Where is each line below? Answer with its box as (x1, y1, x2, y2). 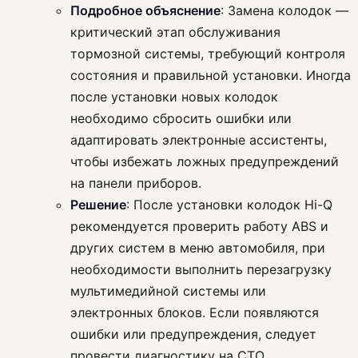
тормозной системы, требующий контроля (70, 46, 345, 62)
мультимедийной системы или (70, 283, 266, 300)
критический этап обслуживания (70, 24, 280, 41)
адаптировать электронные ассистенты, (70, 132, 327, 149)
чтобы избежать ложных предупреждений (70, 153, 339, 170)
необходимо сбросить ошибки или (70, 110, 292, 127)
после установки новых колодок (70, 89, 278, 105)
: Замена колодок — (221, 2, 348, 19)
